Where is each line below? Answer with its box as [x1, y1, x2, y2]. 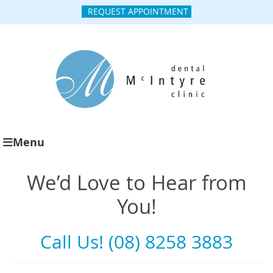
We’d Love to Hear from [26, 169, 247, 196]
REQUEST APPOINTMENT [88, 5, 188, 17]
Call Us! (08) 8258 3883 [40, 230, 233, 254]
